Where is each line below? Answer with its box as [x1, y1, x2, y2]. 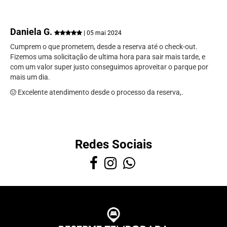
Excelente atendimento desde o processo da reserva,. [16, 88, 183, 97]
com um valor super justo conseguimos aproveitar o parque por [10, 63, 208, 71]
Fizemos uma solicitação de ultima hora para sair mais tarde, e [10, 53, 205, 61]
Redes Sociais [75, 137, 152, 152]
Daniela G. [10, 26, 54, 37]
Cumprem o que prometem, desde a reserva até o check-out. [10, 43, 198, 51]
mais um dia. [10, 73, 50, 82]
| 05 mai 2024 [82, 29, 122, 37]
